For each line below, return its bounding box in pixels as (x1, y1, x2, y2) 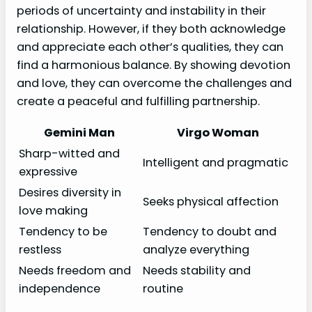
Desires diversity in (19, 185, 121, 201)
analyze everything (143, 242, 249, 258)
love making (19, 203, 88, 219)
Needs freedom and (19, 263, 131, 279)
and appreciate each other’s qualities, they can (17, 39, 283, 56)
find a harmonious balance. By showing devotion (17, 57, 290, 74)
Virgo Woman (177, 125, 259, 141)
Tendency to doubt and (143, 224, 276, 240)
